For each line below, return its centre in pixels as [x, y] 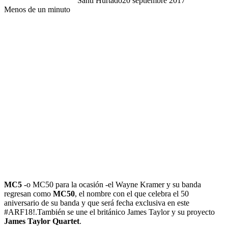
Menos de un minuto [37, 9]
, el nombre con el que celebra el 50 [132, 193]
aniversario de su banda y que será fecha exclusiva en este [97, 203]
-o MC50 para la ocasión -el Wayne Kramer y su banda [111, 184]
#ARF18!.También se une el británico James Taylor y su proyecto [109, 212]
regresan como [28, 193]
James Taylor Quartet [42, 221]
